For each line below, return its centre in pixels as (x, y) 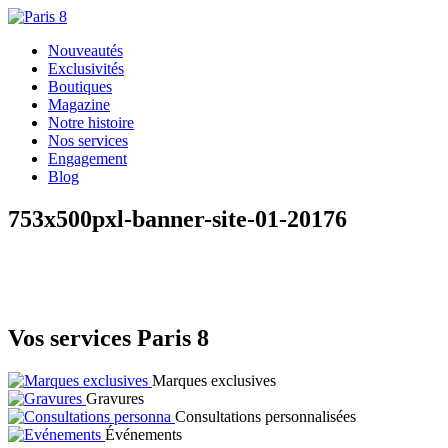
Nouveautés (85, 50)
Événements (143, 434)
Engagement (87, 158)
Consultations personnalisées (265, 416)
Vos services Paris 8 (108, 337)
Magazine (79, 104)
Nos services (88, 140)
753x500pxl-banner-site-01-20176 (177, 218)
